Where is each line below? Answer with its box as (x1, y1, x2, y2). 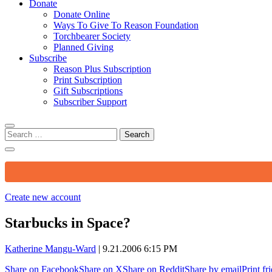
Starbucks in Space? (5, 214, 131, 231)
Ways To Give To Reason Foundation (53, 19, 199, 30)
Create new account (5, 191, 81, 202)
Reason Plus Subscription (53, 63, 151, 74)
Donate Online (53, 8, 110, 19)
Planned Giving (53, 41, 114, 52)
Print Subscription (53, 74, 122, 85)
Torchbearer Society (53, 30, 131, 41)
